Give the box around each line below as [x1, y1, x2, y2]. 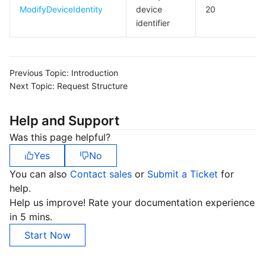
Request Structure [57, 81, 128, 91]
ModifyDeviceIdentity [20, 4, 103, 14]
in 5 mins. [9, 211, 52, 223]
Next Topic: [9, 81, 55, 91]
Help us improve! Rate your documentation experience [9, 197, 255, 208]
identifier [136, 18, 170, 28]
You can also [9, 168, 70, 180]
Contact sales [70, 168, 135, 180]
